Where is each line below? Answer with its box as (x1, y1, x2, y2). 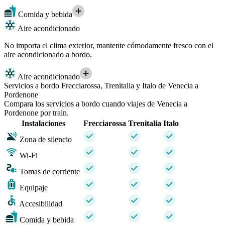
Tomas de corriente (20, 167, 80, 176)
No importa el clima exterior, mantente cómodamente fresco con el (4, 41, 213, 50)
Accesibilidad (19, 199, 62, 208)
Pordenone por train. (4, 108, 69, 118)
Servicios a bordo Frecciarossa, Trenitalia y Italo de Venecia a (4, 81, 198, 90)
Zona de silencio (20, 135, 72, 144)
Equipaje (20, 183, 48, 192)
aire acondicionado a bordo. (4, 50, 92, 59)
